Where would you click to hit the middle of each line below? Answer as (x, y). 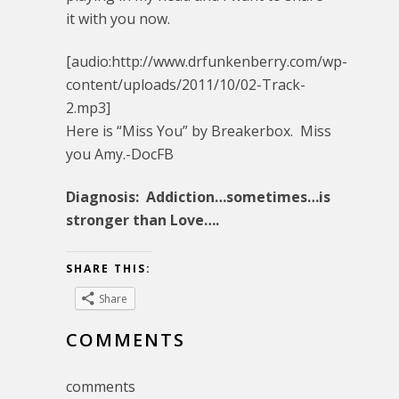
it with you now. (118, 19)
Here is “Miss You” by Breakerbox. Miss (199, 131)
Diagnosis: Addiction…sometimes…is (198, 197)
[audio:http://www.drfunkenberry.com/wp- (207, 61)
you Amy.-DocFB (120, 154)
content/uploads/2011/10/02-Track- (186, 85)
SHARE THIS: (109, 269)
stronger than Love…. (142, 220)
